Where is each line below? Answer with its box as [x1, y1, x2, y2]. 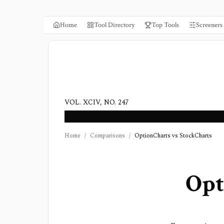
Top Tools [151, 20, 179, 29]
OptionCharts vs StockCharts [134, 131, 212, 140]
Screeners [196, 20, 222, 29]
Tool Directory [94, 20, 134, 29]
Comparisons [90, 131, 125, 140]
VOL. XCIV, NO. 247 [64, 97, 128, 107]
